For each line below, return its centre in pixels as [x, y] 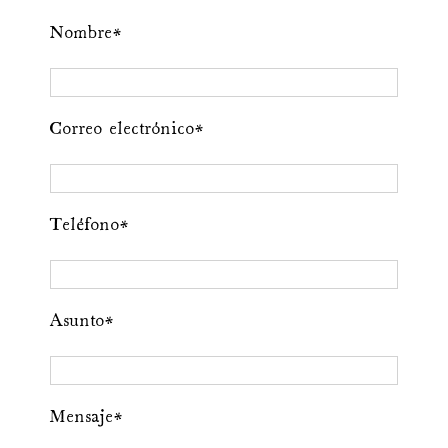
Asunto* [81, 322]
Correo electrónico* [126, 130]
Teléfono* [89, 226]
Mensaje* [86, 418]
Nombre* [85, 34]
